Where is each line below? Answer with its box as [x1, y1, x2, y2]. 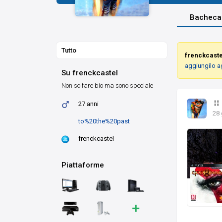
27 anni [78, 100, 99, 108]
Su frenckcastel [61, 68, 118, 77]
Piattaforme [61, 160, 104, 169]
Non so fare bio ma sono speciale [61, 81, 153, 89]
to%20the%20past [78, 117, 130, 125]
